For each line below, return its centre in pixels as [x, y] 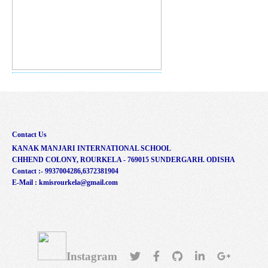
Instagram [92, 256]
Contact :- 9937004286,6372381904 [65, 171]
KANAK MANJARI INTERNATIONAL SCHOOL [92, 148]
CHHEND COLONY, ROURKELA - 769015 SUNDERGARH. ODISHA [124, 159]
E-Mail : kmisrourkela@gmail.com [65, 182]
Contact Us [29, 134]
